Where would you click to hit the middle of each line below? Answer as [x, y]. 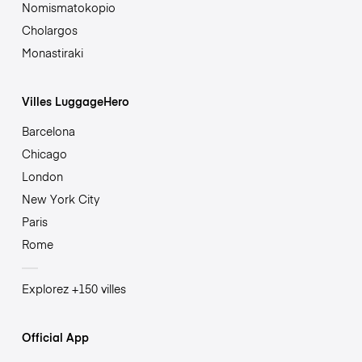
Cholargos [49, 30]
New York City [60, 199]
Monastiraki [52, 53]
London [42, 177]
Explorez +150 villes [74, 289]
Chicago [44, 154]
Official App [55, 337]
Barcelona [48, 131]
